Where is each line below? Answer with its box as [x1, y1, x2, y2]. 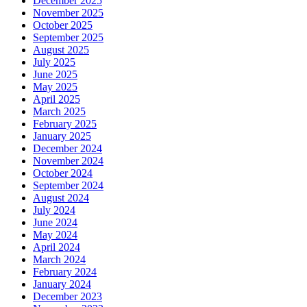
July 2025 [33, 56, 75, 68]
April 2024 [33, 241, 80, 253]
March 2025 [33, 105, 86, 117]
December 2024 [33, 142, 102, 154]
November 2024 [33, 154, 103, 167]
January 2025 [33, 130, 91, 142]
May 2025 [33, 80, 77, 93]
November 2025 [33, 6, 103, 19]
